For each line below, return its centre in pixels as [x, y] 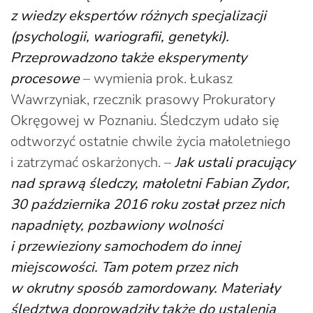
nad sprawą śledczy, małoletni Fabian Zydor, [150, 183]
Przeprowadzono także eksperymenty [129, 57]
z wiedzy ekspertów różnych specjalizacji [138, 15]
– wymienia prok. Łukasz [156, 78]
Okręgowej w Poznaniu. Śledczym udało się [145, 120]
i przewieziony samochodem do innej [125, 246]
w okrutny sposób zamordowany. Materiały [145, 288]
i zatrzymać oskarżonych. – [93, 162]
